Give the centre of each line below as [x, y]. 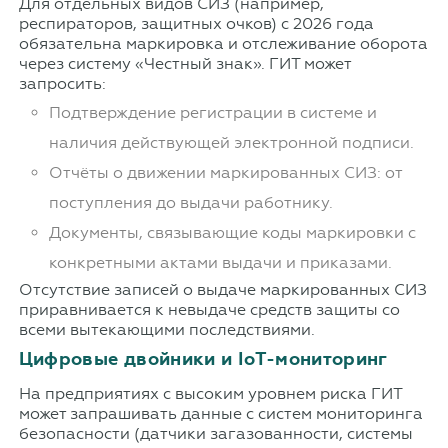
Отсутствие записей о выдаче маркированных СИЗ [222, 290]
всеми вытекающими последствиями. [166, 330]
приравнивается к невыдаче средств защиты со [209, 310]
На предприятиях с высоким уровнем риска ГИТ [210, 394]
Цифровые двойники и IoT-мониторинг [203, 359]
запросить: [62, 84]
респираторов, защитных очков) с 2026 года [196, 24]
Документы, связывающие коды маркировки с [232, 233]
